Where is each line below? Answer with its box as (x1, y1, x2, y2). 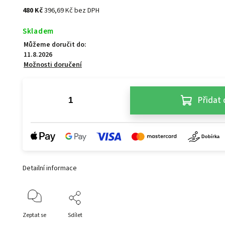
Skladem (23, 26, 54, 37)
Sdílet (68, 211, 83, 220)
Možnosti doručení (24, 60, 82, 70)
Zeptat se (23, 211, 47, 220)
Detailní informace (23, 163, 77, 174)
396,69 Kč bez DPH (44, 6, 100, 16)
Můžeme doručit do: (24, 40, 87, 50)
